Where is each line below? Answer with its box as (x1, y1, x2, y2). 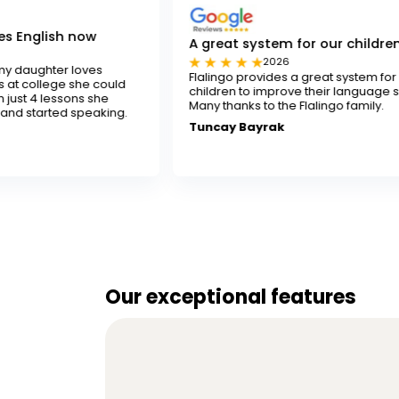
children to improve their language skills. (91, 83, 325, 101)
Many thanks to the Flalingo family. (91, 97, 287, 115)
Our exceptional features (104, 282, 356, 311)
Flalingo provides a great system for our (91, 69, 322, 86)
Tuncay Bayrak (91, 118, 187, 135)
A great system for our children (91, 34, 305, 53)
